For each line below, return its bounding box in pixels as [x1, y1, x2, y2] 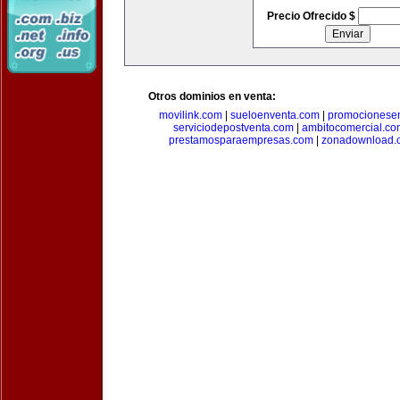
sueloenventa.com [230, 109, 320, 121]
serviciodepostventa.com [173, 121, 294, 134]
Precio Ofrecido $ [266, 10, 358, 22]
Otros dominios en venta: [148, 90, 276, 103]
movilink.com [159, 109, 222, 121]
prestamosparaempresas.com [169, 134, 313, 146]
